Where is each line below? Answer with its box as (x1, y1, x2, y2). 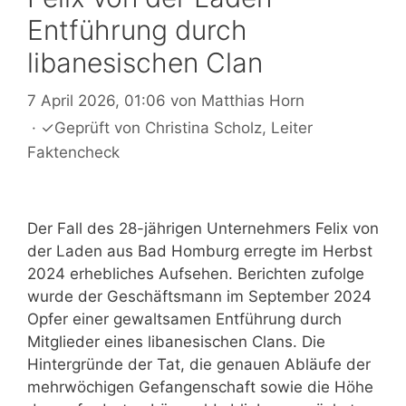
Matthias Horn (201, 91, 304, 110)
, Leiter (262, 118, 313, 137)
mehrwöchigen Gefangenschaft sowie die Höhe (27, 377, 373, 396)
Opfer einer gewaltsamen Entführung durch (27, 309, 342, 328)
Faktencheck (27, 142, 120, 161)
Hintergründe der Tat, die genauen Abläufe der (27, 354, 371, 373)
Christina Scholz (145, 118, 262, 137)
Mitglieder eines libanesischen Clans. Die (27, 332, 325, 351)
